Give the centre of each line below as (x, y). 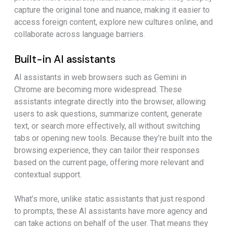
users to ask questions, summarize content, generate (108, 114)
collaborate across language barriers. (80, 34)
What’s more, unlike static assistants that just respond (109, 199)
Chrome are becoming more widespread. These (98, 90)
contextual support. (48, 175)
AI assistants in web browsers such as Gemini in (100, 78)
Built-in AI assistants (65, 60)
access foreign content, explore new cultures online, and (113, 22)
